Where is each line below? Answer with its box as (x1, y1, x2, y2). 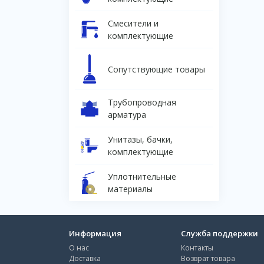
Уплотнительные (108, 171, 176, 183)
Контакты (181, 243, 213, 253)
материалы (108, 183, 153, 195)
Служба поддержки (181, 228, 258, 239)
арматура (108, 109, 146, 121)
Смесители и (108, 18, 159, 29)
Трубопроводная (108, 97, 176, 108)
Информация (69, 228, 121, 239)
